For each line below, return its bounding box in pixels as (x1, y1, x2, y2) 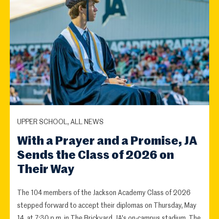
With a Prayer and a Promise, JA (17, 135, 197, 147)
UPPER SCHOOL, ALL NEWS (17, 119, 104, 126)
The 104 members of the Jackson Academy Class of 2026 (17, 189, 191, 197)
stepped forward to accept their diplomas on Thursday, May (17, 202, 197, 209)
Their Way (17, 163, 74, 175)
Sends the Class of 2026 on (17, 149, 174, 161)
